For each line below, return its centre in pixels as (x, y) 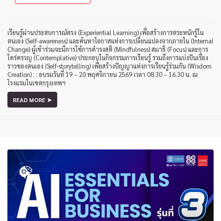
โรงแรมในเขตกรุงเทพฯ (37, 82)
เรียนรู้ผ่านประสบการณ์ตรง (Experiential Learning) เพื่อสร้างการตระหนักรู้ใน (106, 32)
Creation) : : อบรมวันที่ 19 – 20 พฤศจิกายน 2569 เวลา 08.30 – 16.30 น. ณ (102, 74)
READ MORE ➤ (32, 99)
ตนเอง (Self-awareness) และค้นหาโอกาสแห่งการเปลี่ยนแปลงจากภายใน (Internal (110, 40)
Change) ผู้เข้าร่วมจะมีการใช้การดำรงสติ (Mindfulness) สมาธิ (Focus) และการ (108, 49)
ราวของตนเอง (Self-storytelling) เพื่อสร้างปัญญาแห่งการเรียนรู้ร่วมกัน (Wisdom (110, 66)
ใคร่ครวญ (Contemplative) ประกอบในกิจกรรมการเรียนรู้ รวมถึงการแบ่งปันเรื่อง (108, 57)
